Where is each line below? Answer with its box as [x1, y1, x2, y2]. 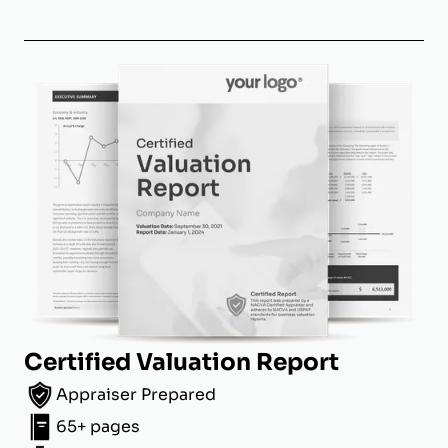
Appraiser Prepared [56, 383, 216, 405]
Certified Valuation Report [24, 346, 339, 377]
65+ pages [56, 415, 140, 437]
